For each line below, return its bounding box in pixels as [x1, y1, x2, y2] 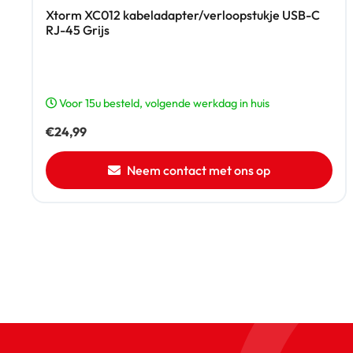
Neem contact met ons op [127, 162, 270, 178]
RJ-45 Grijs [46, 21, 110, 38]
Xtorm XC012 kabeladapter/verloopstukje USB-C [46, 6, 320, 23]
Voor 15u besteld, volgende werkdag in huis [57, 95, 269, 110]
